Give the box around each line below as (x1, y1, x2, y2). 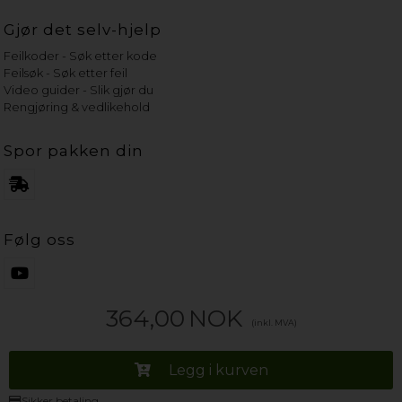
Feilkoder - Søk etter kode (4, 48, 158, 63)
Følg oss (4, 230, 76, 249)
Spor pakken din (4, 141, 144, 160)
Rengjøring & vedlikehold (4, 99, 151, 114)
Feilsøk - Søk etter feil (4, 65, 128, 80)
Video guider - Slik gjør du (4, 82, 154, 97)
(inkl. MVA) (250, 317, 297, 328)
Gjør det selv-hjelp (4, 20, 162, 39)
